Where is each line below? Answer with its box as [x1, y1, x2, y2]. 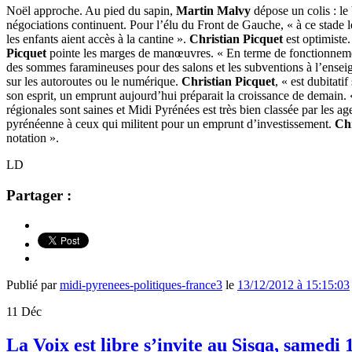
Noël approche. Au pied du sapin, [6, 3, 176, 17]
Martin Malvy [176, 3, 251, 17]
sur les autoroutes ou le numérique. [6, 74, 181, 88]
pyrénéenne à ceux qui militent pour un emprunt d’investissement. [6, 116, 335, 130]
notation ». [6, 130, 59, 145]
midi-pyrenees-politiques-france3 [60, 278, 222, 292]
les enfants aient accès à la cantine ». [6, 31, 189, 46]
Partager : [6, 186, 71, 203]
